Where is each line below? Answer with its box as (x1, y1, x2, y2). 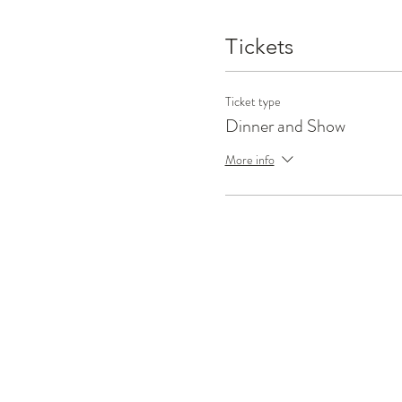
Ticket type (224, 92, 281, 110)
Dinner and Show (224, 113, 345, 139)
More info (224, 150, 275, 169)
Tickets (224, 33, 293, 59)
